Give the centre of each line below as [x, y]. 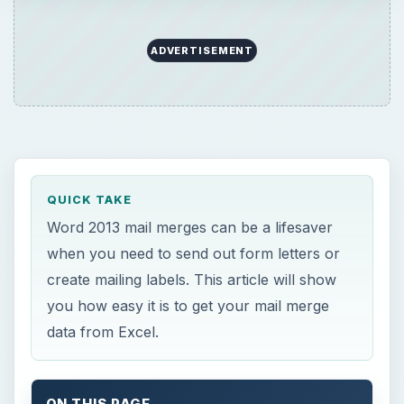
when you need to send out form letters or [194, 253]
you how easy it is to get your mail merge [188, 305]
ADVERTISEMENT [202, 50]
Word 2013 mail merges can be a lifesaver [190, 227]
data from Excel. [103, 331]
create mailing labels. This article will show [192, 279]
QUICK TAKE [90, 199]
